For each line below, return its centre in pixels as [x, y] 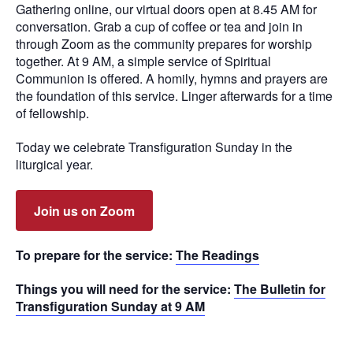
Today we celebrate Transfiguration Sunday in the [154, 147]
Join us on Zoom [84, 210]
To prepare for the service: [96, 255]
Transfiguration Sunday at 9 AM [110, 307]
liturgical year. [54, 164]
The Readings [217, 255]
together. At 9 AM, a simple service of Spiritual [143, 61]
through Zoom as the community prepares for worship [164, 44]
